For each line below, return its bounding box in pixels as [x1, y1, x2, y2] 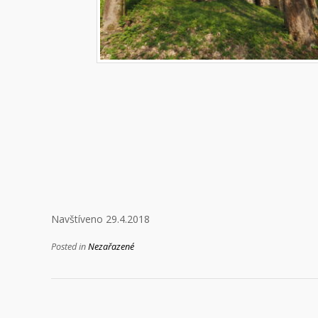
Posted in [51, 240, 88, 253]
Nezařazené [88, 240, 134, 253]
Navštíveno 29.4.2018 [51, 212, 150, 226]
